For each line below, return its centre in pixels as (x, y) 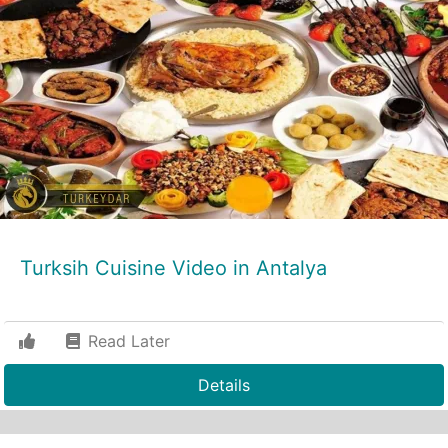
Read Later (126, 341)
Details (224, 385)
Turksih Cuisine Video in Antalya (173, 268)
